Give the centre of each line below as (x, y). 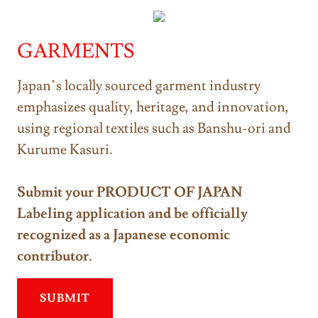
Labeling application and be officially (132, 213)
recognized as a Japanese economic (124, 235)
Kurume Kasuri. (66, 149)
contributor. (55, 256)
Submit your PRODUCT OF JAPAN (130, 192)
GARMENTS (76, 51)
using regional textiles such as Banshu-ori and (154, 128)
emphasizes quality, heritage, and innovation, (153, 107)
